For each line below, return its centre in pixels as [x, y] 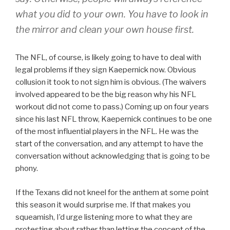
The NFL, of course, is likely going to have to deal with [108, 58]
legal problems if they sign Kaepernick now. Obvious [106, 70]
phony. [27, 169]
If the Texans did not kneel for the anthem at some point [112, 192]
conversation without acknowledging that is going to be [113, 156]
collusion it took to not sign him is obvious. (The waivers [111, 82]
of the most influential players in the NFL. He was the [107, 132]
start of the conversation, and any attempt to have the [109, 144]
